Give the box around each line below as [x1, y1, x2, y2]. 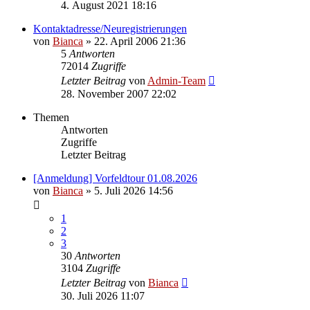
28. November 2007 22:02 [61, 87, 176, 100]
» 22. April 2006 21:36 [83, 35, 185, 47]
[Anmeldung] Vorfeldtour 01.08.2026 [33, 172, 197, 184]
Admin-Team [147, 74, 206, 86]
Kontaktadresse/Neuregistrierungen [33, 22, 187, 35]
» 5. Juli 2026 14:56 [83, 184, 173, 197]
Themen [33, 111, 69, 123]
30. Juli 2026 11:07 [61, 289, 145, 302]
